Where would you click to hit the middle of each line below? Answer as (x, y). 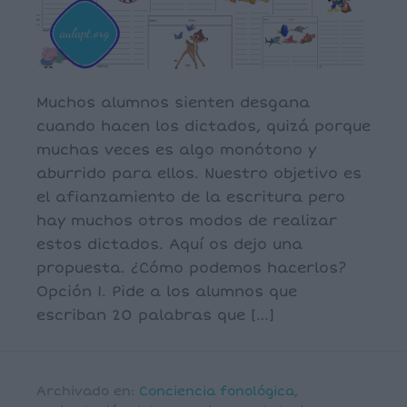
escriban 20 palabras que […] (155, 315)
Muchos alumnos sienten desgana (173, 103)
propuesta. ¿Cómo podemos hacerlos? (191, 268)
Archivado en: (88, 391)
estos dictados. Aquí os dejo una (169, 244)
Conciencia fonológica (217, 391)
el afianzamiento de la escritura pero (191, 197)
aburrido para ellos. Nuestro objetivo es (199, 174)
